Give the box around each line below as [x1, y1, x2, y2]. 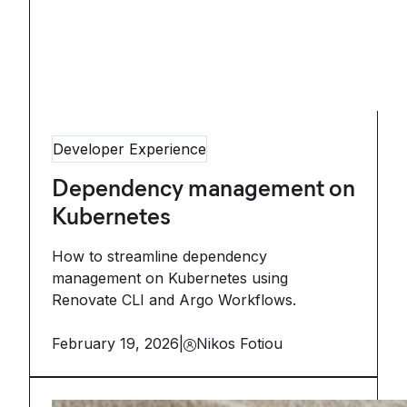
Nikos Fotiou [196, 334, 283, 352]
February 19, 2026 [52, 334, 179, 352]
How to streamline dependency [52, 247, 267, 265]
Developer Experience [53, 140, 206, 158]
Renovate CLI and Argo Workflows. [52, 291, 296, 309]
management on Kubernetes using [52, 269, 288, 287]
